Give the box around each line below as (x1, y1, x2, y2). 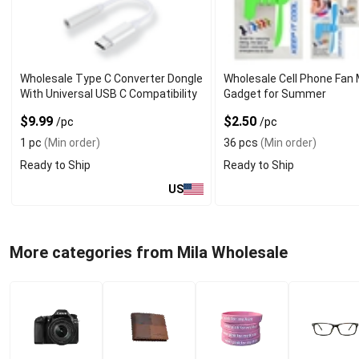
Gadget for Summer (224, 87, 327, 100)
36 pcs (224, 136, 259, 149)
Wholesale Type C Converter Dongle (20, 72, 203, 85)
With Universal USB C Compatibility (20, 87, 197, 100)
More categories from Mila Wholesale (10, 242, 288, 262)
